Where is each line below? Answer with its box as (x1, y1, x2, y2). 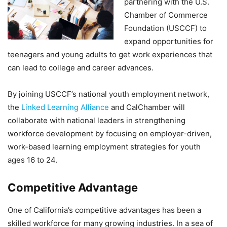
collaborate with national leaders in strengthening (8, 116, 185, 125)
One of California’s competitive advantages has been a (8, 205, 201, 215)
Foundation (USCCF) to (124, 23, 207, 33)
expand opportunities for (124, 36, 213, 46)
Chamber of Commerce (124, 10, 208, 20)
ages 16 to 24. (8, 155, 57, 165)
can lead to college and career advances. (8, 63, 154, 72)
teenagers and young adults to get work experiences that (8, 50, 212, 59)
